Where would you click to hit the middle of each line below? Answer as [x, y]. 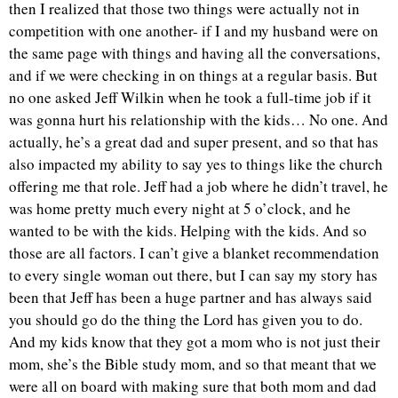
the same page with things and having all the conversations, [195, 53]
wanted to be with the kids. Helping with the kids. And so [188, 231]
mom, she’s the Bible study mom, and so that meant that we [193, 364]
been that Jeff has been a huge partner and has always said [191, 298]
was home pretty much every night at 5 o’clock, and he [180, 209]
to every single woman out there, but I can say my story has [193, 275]
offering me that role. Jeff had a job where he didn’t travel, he [199, 187]
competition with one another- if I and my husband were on [194, 31]
